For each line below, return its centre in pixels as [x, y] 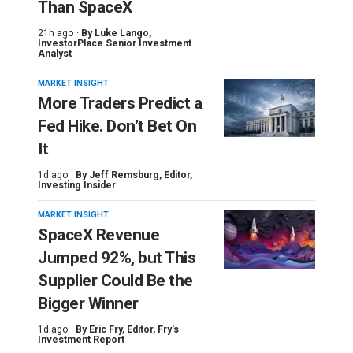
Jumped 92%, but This [117, 257]
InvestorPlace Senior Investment [115, 43]
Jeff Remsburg [124, 175]
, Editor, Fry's [150, 329]
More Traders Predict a [120, 103]
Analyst [55, 53]
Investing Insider [77, 185]
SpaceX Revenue [98, 234]
